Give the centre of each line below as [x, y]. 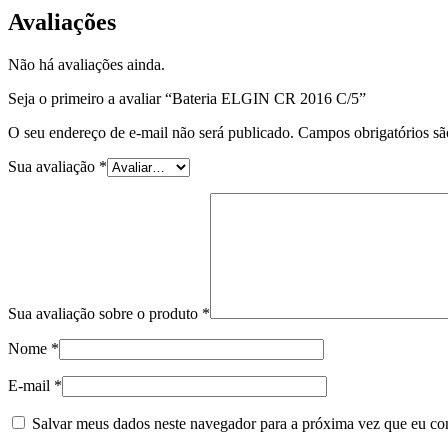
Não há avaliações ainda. [86, 64]
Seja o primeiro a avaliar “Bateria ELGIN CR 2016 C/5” [187, 98]
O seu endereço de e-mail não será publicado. [151, 132]
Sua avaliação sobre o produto [105, 313]
